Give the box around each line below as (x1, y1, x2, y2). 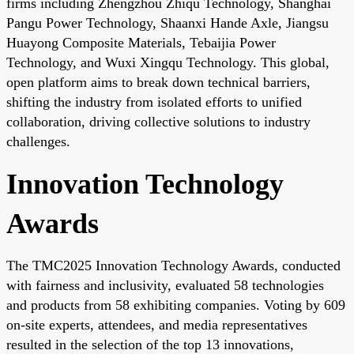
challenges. (6, 133, 70, 149)
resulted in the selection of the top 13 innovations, (6, 336, 294, 352)
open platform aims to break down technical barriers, (6, 73, 311, 90)
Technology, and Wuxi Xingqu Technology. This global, (6, 54, 330, 70)
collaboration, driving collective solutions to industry (6, 113, 311, 130)
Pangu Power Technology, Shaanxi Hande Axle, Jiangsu (6, 14, 329, 31)
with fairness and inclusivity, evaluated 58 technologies (6, 277, 324, 293)
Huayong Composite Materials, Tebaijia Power (6, 34, 276, 51)
